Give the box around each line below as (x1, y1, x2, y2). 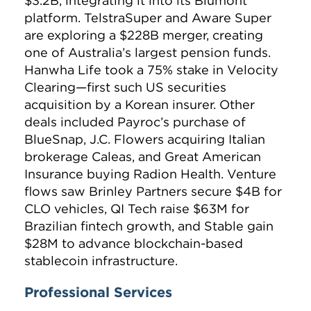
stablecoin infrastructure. (24, 253, 178, 269)
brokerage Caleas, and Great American (24, 149, 261, 165)
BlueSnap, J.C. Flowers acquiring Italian (24, 131, 265, 148)
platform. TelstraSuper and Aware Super (24, 10, 271, 26)
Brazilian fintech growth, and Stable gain (24, 218, 274, 235)
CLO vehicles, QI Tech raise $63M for (24, 201, 249, 217)
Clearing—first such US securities (24, 79, 226, 96)
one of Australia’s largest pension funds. (24, 44, 271, 61)
